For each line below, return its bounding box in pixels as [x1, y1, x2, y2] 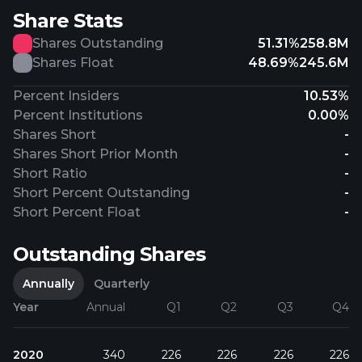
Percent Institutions [13, 107, 143, 123]
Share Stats [13, 9, 122, 32]
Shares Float [32, 55, 114, 70]
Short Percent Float [13, 204, 141, 220]
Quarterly [94, 276, 149, 291]
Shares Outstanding [32, 36, 163, 51]
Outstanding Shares [13, 242, 205, 266]
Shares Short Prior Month [13, 146, 178, 162]
